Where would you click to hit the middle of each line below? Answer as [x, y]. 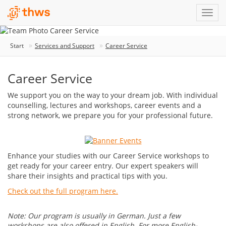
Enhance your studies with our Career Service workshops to [108, 156]
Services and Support [65, 46]
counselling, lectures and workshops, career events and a [104, 105]
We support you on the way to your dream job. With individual [113, 95]
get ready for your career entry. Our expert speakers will [103, 166]
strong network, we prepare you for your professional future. [110, 116]
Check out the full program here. [63, 191]
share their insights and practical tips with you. [88, 176]
